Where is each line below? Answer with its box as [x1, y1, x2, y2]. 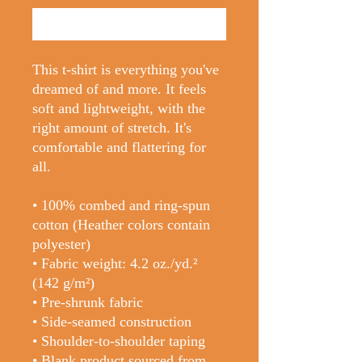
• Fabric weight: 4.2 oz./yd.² [32, 255, 197, 271]
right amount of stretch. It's [32, 120, 192, 136]
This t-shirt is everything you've [32, 61, 219, 78]
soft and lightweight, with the [32, 100, 205, 116]
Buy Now [103, 17, 155, 31]
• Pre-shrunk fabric [32, 294, 143, 310]
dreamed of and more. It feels [32, 81, 206, 97]
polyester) [32, 236, 90, 252]
